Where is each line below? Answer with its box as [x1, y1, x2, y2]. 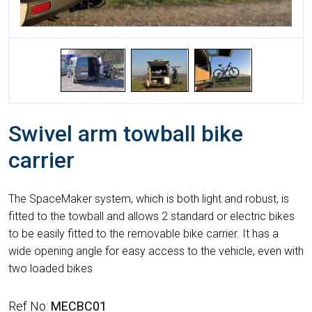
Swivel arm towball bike [8, 120, 243, 148]
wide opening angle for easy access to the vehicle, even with [8, 244, 304, 258]
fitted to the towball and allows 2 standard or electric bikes [8, 210, 295, 224]
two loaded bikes [8, 262, 93, 276]
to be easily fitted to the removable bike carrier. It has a [8, 227, 279, 241]
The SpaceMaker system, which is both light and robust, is [8, 192, 289, 206]
